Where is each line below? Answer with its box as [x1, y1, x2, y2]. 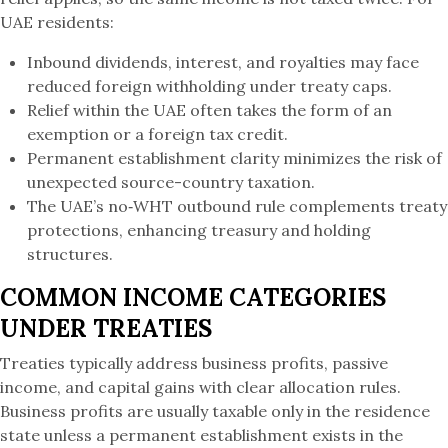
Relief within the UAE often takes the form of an [27, 99, 393, 120]
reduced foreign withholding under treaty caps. [27, 75, 393, 96]
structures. [27, 243, 114, 264]
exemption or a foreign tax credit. [27, 123, 289, 144]
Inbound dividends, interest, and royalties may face [27, 51, 420, 72]
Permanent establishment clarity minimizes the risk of [27, 147, 443, 168]
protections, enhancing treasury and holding [27, 219, 372, 240]
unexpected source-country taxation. [27, 171, 316, 192]
